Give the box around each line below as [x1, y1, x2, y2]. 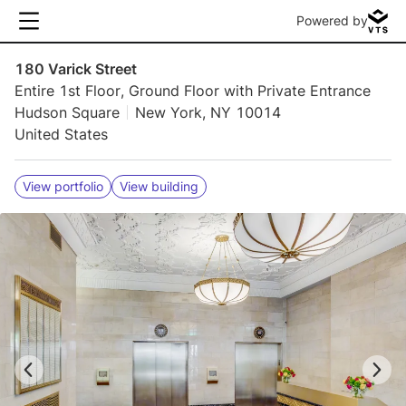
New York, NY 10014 [135, 103, 281, 121]
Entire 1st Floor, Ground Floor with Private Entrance [14, 82, 371, 100]
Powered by [296, 13, 368, 28]
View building [120, 179, 198, 194]
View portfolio [23, 179, 103, 194]
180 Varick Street [14, 60, 137, 78]
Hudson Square [14, 103, 120, 121]
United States [14, 125, 108, 143]
